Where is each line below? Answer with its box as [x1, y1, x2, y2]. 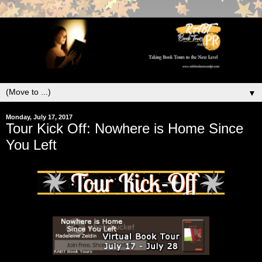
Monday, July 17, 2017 [6, 113, 73, 120]
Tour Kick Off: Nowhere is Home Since [6, 120, 243, 136]
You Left [6, 136, 57, 153]
